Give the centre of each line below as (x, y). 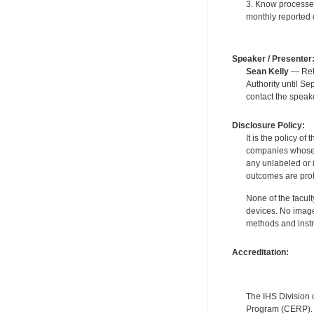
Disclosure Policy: (268, 125)
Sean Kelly (267, 71)
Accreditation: (260, 252)
